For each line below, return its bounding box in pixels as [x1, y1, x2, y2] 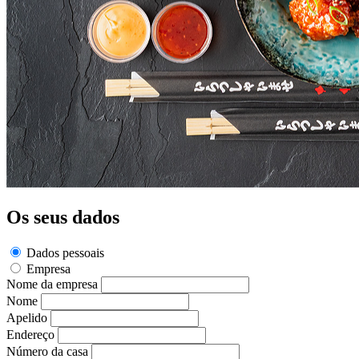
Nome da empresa [6, 276, 98, 291]
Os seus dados [6, 206, 119, 228]
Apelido [6, 310, 47, 325]
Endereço [6, 327, 54, 341]
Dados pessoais [26, 245, 104, 260]
